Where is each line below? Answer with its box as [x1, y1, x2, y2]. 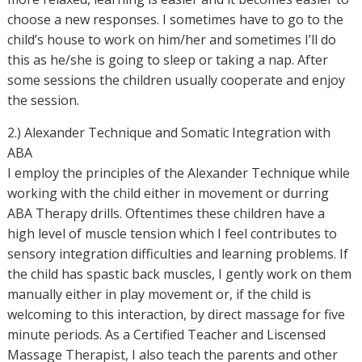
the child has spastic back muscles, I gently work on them [6, 265, 351, 283]
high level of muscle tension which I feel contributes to [6, 225, 337, 242]
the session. [6, 91, 79, 109]
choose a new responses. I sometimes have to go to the [6, 11, 343, 28]
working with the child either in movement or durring [6, 184, 329, 202]
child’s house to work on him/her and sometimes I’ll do [6, 31, 336, 48]
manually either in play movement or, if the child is [6, 285, 311, 303]
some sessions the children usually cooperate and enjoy [6, 71, 345, 89]
